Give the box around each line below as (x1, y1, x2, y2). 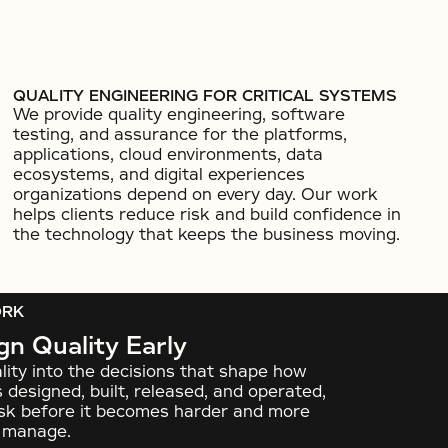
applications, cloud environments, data (13, 144, 324, 165)
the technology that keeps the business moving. (13, 224, 401, 245)
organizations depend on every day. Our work (13, 184, 379, 205)
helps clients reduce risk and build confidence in (13, 204, 402, 225)
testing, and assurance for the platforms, (13, 124, 348, 145)
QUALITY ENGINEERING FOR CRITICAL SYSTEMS (13, 86, 398, 106)
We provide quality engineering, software (13, 104, 346, 125)
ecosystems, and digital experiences (13, 164, 306, 185)
